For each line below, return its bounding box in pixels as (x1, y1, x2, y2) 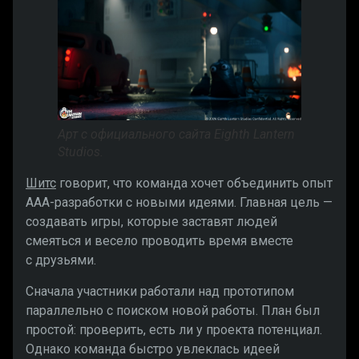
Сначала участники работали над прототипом (26, 283, 294, 299)
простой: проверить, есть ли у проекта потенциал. (26, 321, 322, 337)
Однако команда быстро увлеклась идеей (26, 341, 280, 357)
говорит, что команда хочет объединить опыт (56, 175, 333, 192)
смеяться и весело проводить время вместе (26, 233, 293, 249)
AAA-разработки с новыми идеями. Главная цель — (26, 195, 333, 211)
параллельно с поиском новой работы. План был (26, 302, 320, 318)
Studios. (58, 144, 103, 160)
